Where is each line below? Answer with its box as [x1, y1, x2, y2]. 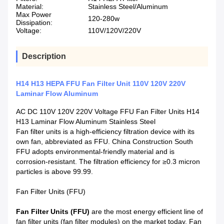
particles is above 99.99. [16, 167, 93, 176]
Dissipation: [16, 18, 52, 27]
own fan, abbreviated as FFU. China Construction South [16, 137, 193, 146]
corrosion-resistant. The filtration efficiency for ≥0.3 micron [16, 157, 200, 166]
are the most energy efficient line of [89, 207, 203, 216]
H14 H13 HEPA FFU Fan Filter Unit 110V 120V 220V [16, 79, 185, 88]
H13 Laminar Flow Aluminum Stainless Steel [16, 117, 155, 126]
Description [22, 52, 66, 61]
